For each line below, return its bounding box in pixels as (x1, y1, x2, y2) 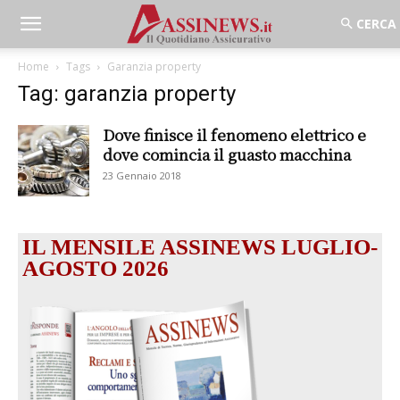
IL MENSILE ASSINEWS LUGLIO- (22, 235, 378, 259)
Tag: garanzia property (18, 81, 236, 106)
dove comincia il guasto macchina (103, 143, 351, 165)
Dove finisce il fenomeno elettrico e (103, 123, 366, 146)
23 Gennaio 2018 (103, 169, 181, 182)
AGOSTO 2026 (22, 256, 169, 280)
